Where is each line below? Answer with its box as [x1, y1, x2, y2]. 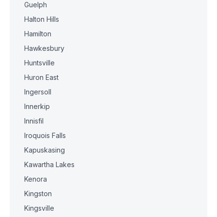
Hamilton [24, 30, 51, 38]
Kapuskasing [24, 146, 65, 154]
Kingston [24, 189, 52, 198]
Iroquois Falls [24, 131, 66, 139]
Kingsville [24, 204, 54, 212]
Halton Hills [24, 15, 59, 23]
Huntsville [24, 59, 55, 67]
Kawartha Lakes [24, 160, 75, 169]
